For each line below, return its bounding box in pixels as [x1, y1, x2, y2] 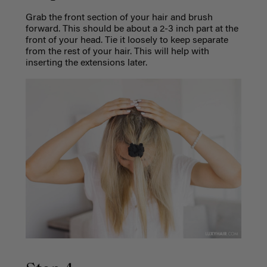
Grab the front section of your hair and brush [25, 13, 213, 23]
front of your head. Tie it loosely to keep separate [25, 36, 228, 46]
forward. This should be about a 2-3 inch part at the [25, 24, 238, 35]
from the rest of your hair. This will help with [25, 47, 209, 57]
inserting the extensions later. [25, 58, 147, 69]
